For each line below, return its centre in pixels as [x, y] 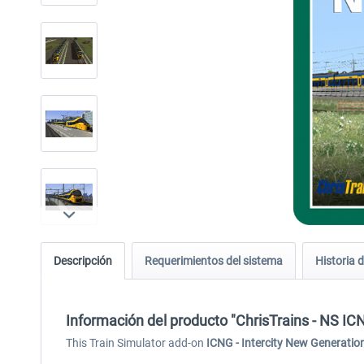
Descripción [83, 261]
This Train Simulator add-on [136, 343]
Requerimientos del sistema [214, 261]
